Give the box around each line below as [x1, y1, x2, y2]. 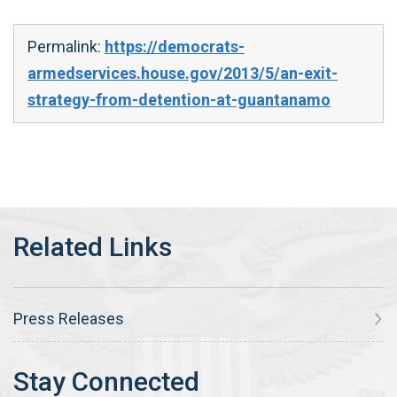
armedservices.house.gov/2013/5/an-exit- [27, 64, 338, 82]
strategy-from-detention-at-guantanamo [27, 90, 331, 109]
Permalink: [27, 37, 105, 56]
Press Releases [13, 308, 124, 328]
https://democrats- [105, 37, 245, 56]
